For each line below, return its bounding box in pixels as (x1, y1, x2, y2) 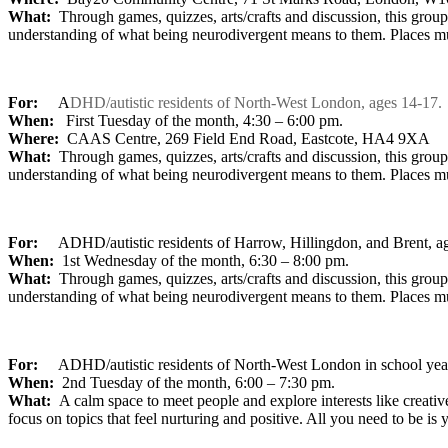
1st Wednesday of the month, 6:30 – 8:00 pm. (54, 251, 349, 269)
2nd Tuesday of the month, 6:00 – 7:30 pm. (54, 373, 335, 391)
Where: (8, 129, 59, 147)
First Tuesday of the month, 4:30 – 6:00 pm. (54, 111, 343, 129)
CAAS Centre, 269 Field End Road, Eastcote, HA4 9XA (67, 129, 430, 147)
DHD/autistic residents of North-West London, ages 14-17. (70, 93, 442, 111)
